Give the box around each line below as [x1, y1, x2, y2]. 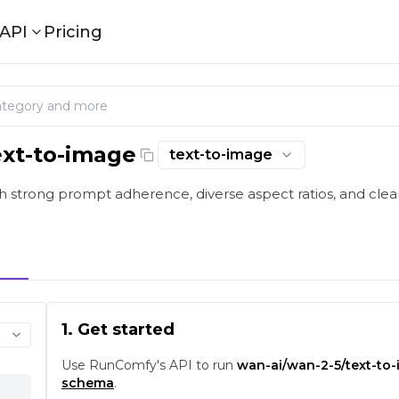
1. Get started [61, 320, 175, 339]
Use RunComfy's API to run [61, 357, 237, 373]
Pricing [43, 21, 102, 42]
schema [61, 375, 114, 391]
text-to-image [169, 146, 273, 163]
